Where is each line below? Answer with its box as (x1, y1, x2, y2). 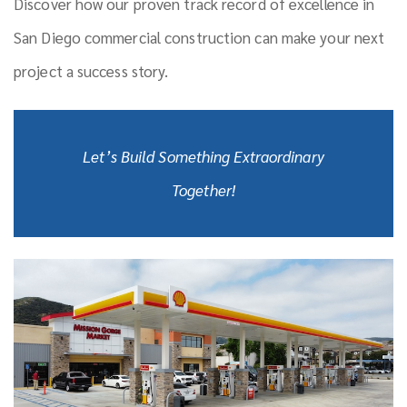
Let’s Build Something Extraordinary (83, 146, 324, 166)
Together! (172, 180, 235, 200)
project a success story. (14, 61, 169, 81)
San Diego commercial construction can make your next (14, 27, 385, 47)
